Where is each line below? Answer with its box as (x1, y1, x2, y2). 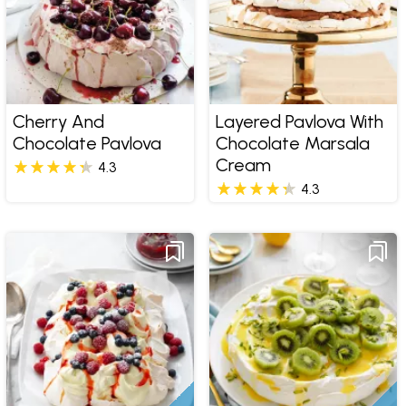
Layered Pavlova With (215, 111, 383, 133)
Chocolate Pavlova (12, 132, 161, 155)
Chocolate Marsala (215, 132, 370, 155)
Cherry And (12, 111, 104, 133)
